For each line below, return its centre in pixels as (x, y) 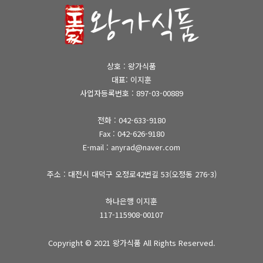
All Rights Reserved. (178, 243)
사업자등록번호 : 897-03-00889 (131, 93)
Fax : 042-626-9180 (131, 134)
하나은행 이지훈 (131, 201)
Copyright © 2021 (80, 243)
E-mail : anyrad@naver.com (131, 147)
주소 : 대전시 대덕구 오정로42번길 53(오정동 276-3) (131, 174)
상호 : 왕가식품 (131, 66)
